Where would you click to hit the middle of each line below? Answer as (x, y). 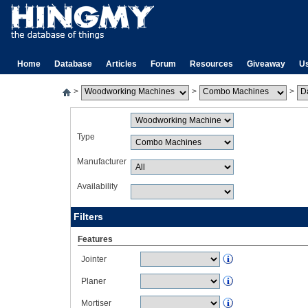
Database (73, 64)
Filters (88, 217)
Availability (97, 186)
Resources (211, 64)
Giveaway (266, 64)
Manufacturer (102, 162)
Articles (121, 64)
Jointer (94, 259)
